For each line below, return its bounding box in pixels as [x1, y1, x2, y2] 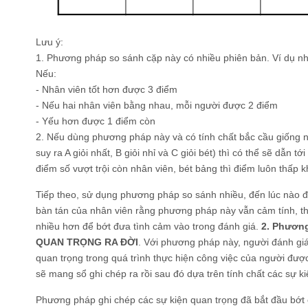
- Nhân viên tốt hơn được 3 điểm [36, 84, 177, 96]
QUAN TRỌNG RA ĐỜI [36, 236, 138, 248]
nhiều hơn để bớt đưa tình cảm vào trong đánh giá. [36, 221, 261, 232]
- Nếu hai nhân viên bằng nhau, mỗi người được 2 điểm [36, 100, 278, 111]
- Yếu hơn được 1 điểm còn [36, 115, 155, 127]
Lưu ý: [36, 36, 63, 48]
